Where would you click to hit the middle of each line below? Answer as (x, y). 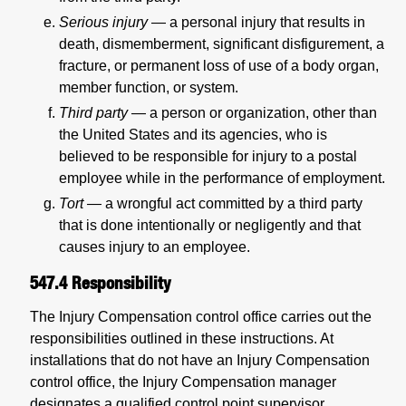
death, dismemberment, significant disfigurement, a (222, 43)
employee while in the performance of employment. (222, 178)
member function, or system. (149, 87)
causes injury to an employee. (155, 246)
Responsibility (121, 282)
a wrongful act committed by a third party (234, 203)
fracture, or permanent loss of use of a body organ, (219, 65)
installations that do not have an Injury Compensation (200, 361)
